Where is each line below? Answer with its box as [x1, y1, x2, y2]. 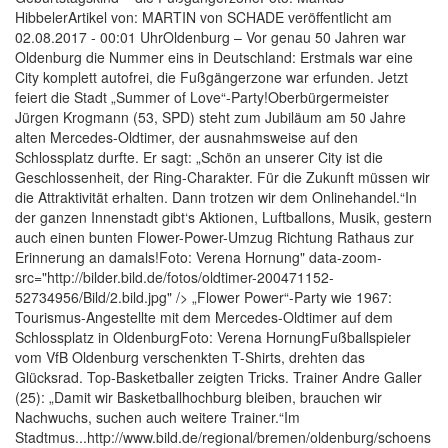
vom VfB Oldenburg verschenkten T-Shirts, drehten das [15, 347, 365, 368]
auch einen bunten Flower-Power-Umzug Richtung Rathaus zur [15, 227, 414, 248]
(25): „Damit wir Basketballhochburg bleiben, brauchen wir [15, 387, 382, 408]
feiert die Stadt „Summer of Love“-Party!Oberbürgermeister [15, 87, 389, 108]
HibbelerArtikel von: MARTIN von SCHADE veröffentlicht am [15, 7, 392, 28]
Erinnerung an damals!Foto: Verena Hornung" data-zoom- [15, 247, 382, 268]
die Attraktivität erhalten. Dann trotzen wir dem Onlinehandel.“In [15, 187, 417, 208]
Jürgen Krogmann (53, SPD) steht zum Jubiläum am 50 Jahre [15, 107, 406, 128]
